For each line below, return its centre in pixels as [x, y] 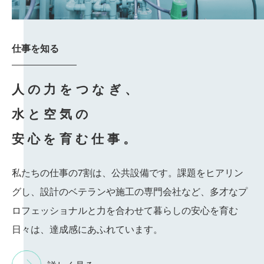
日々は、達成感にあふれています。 [87, 229]
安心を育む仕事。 [75, 139]
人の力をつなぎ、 [76, 90]
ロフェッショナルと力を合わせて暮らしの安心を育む [125, 210]
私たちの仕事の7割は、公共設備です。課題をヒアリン [128, 173]
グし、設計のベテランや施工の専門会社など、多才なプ [130, 192]
